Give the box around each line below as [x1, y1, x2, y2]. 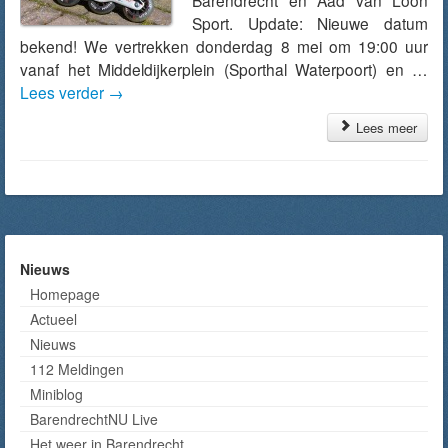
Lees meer [352, 118, 417, 137]
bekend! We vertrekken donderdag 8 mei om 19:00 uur [20, 35, 428, 57]
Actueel [30, 309, 77, 329]
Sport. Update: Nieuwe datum [192, 12, 428, 34]
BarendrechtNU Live [30, 409, 158, 429]
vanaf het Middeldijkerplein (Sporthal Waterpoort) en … [20, 58, 428, 80]
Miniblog [30, 384, 83, 404]
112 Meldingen [30, 359, 124, 379]
